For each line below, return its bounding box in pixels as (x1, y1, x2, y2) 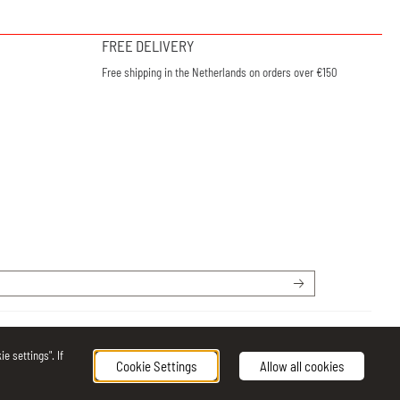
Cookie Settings (115, 358, 196, 374)
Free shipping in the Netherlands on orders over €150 (101, 64, 337, 79)
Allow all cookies (259, 358, 344, 374)
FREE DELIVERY (101, 36, 194, 54)
